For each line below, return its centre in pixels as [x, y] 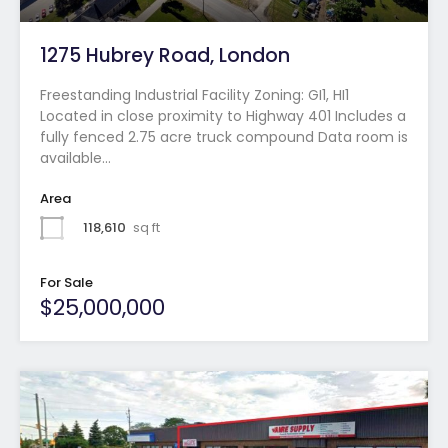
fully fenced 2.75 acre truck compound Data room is [224, 136]
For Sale [66, 282]
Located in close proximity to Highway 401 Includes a [223, 115]
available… [75, 157]
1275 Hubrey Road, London [165, 55]
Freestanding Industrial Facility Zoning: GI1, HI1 [194, 94]
